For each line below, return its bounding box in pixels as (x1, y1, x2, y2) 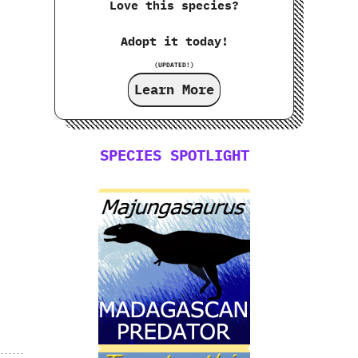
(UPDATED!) (154, 60, 195, 69)
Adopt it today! (120, 33, 229, 49)
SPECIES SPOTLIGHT (99, 145, 249, 165)
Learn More (134, 80, 215, 98)
